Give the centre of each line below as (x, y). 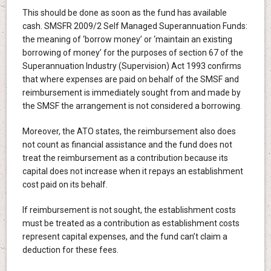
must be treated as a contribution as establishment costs (131, 223)
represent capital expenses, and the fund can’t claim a (125, 236)
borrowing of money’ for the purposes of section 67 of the (132, 52)
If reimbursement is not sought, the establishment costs (129, 210)
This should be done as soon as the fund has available (124, 12)
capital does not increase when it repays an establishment (132, 171)
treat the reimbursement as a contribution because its (125, 158)
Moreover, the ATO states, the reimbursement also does (129, 131)
